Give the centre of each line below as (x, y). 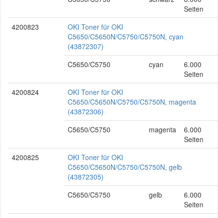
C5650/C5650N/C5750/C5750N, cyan (126, 36)
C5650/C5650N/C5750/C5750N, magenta (132, 102)
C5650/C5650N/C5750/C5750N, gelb (125, 167)
